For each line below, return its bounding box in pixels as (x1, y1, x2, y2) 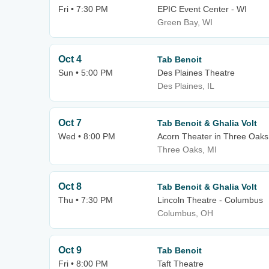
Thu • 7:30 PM (58, 195, 113, 205)
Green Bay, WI (157, 17, 213, 27)
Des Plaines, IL (157, 81, 214, 91)
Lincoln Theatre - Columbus (157, 195, 263, 205)
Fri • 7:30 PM (58, 4, 108, 14)
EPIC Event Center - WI (157, 4, 247, 14)
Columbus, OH (157, 208, 213, 218)
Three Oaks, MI (157, 145, 217, 154)
